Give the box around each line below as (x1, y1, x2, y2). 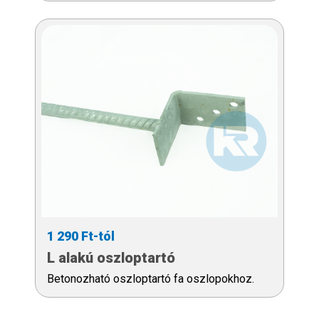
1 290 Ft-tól (47, 228, 115, 244)
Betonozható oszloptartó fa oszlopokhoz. (47, 271, 254, 286)
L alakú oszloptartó (47, 249, 175, 266)
